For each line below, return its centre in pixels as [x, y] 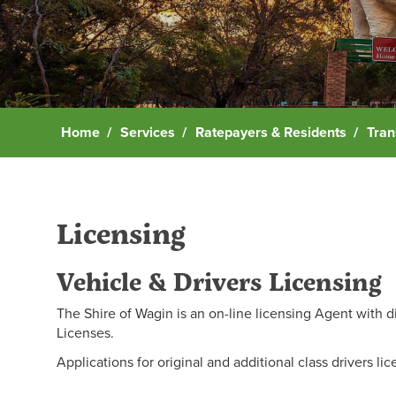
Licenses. [85, 333]
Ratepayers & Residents [271, 133]
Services [148, 133]
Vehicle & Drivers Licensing [219, 281]
